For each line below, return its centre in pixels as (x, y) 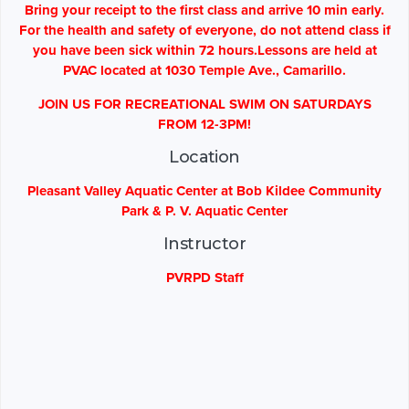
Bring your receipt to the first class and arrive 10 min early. (204, 10)
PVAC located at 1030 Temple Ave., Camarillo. (204, 71)
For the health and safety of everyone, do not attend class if (204, 31)
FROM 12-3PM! (204, 125)
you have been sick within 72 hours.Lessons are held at (204, 51)
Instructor (204, 244)
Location (204, 157)
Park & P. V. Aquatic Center (204, 211)
